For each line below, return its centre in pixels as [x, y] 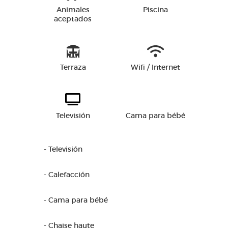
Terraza [73, 67]
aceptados [73, 19]
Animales [73, 10]
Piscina [155, 10]
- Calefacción [67, 175]
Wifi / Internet [155, 67]
